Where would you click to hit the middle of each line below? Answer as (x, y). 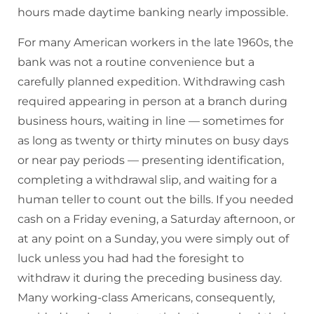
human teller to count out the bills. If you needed (156, 200)
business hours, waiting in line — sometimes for (151, 121)
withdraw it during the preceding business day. (150, 278)
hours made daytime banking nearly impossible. (153, 13)
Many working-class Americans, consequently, (146, 298)
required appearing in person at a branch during (152, 102)
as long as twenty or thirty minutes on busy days (153, 141)
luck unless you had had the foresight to (131, 259)
